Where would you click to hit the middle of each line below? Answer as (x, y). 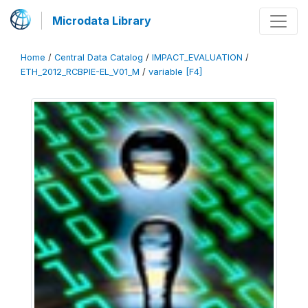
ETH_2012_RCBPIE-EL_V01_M (80, 72)
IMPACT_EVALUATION (197, 57)
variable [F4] (175, 72)
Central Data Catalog (99, 57)
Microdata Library (102, 21)
